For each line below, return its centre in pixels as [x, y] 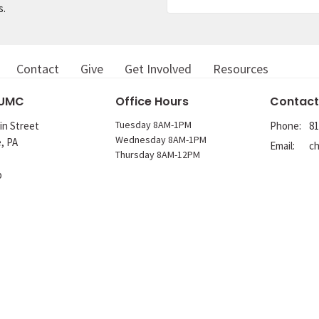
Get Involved [158, 69]
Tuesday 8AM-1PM [153, 124]
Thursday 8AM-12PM [157, 154]
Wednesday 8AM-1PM [161, 139]
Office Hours [152, 102]
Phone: [286, 125]
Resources [241, 69]
